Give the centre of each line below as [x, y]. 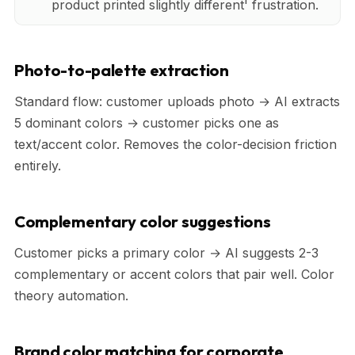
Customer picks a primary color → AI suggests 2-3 [166, 252]
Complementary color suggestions [143, 221]
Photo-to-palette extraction [122, 70]
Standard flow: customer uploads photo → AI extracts [177, 101]
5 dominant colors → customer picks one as [147, 122]
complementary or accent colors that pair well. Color [174, 274]
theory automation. [71, 295]
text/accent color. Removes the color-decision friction [176, 144]
